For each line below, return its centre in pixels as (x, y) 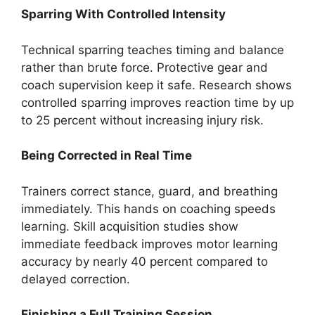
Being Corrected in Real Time (107, 156)
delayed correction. (76, 279)
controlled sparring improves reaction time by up (157, 102)
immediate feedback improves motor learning (149, 244)
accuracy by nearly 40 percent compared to (144, 261)
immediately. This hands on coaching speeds (148, 208)
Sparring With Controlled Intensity (123, 14)
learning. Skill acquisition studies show (130, 226)
